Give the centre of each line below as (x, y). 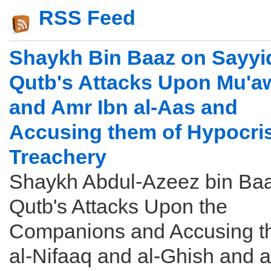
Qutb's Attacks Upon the (118, 206)
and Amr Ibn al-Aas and (123, 107)
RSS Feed (87, 18)
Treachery (58, 156)
